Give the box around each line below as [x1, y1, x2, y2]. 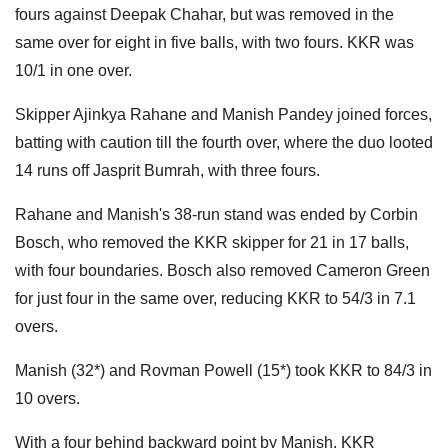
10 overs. [15, 389, 80, 407]
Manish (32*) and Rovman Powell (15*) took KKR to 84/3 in [15, 361, 432, 379]
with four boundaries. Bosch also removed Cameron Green [15, 261, 430, 279]
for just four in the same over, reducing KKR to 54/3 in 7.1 [15, 289, 416, 307]
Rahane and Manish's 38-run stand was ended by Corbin [15, 205, 418, 223]
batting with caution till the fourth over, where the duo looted [15, 133, 433, 151]
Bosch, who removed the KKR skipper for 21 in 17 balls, [15, 233, 409, 251]
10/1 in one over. [15, 61, 132, 79]
